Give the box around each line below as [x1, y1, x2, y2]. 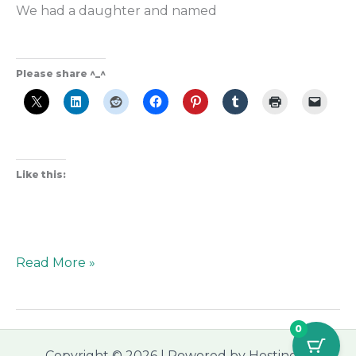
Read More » [16, 254, 95, 270]
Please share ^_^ [16, 67, 106, 79]
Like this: [16, 168, 66, 180]
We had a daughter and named [16, 3, 217, 19]
